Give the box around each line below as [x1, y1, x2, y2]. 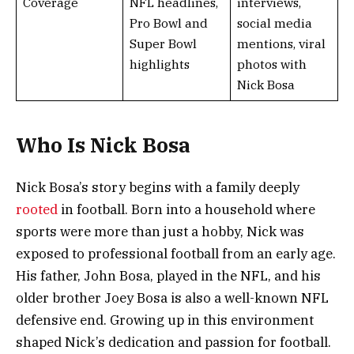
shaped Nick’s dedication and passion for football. [16, 333, 331, 351]
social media [236, 15, 312, 31]
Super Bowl [129, 36, 197, 51]
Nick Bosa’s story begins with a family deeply [16, 178, 299, 196]
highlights [129, 56, 190, 72]
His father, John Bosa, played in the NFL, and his [16, 266, 321, 284]
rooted [16, 200, 61, 218]
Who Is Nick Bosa [16, 132, 190, 159]
